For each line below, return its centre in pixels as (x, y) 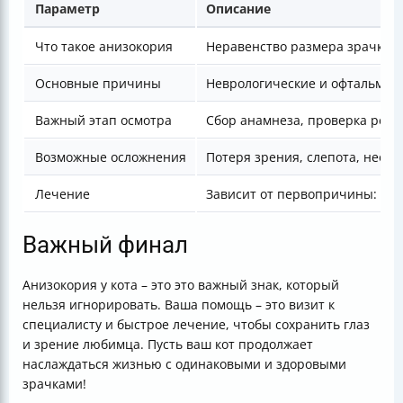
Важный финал (105, 245)
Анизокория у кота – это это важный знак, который (181, 285)
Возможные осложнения (111, 157)
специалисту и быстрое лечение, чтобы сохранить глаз (196, 325)
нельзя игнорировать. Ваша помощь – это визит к (179, 305)
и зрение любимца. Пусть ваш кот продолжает (168, 345)
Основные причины (98, 84)
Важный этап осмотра (103, 121)
